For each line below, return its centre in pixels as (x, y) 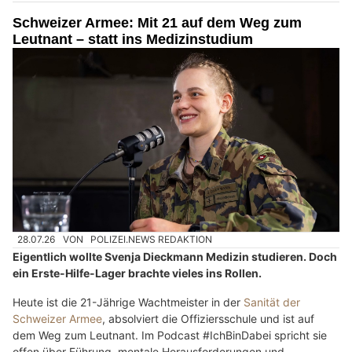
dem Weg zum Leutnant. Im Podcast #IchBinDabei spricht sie (170, 335)
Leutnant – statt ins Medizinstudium (133, 40)
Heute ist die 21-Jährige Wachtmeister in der (128, 302)
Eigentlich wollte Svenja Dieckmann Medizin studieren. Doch (175, 256)
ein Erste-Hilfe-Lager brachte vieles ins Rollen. (137, 273)
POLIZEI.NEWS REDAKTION (152, 240)
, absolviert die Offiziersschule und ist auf (208, 318)
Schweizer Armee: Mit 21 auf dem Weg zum (157, 23)
